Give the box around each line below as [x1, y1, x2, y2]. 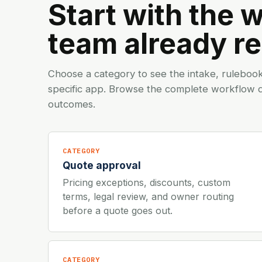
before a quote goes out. [63, 204, 173, 216]
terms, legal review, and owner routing [63, 190, 234, 202]
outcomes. [48, 98, 95, 110]
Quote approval [63, 158, 141, 171]
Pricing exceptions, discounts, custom [63, 176, 230, 188]
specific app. [48, 82, 109, 95]
